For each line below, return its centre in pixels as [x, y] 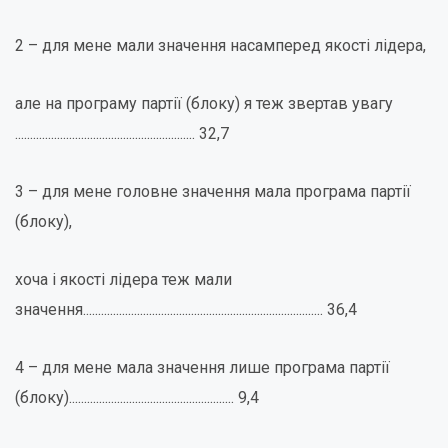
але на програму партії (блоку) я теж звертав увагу [204, 103]
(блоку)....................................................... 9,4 [137, 397]
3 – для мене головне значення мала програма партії [213, 191]
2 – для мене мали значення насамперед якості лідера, [220, 45]
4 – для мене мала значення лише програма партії [202, 367]
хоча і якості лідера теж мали [123, 279]
